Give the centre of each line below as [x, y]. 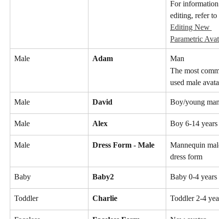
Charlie [105, 198]
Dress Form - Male [123, 145]
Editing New [191, 27]
